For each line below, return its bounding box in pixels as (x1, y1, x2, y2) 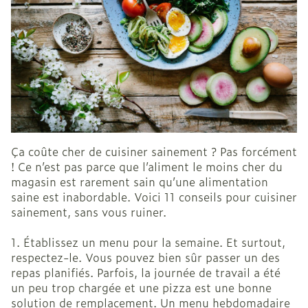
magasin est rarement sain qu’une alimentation (11, 173, 268, 190)
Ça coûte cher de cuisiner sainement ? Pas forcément (11, 143, 297, 160)
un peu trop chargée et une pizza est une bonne (11, 279, 272, 296)
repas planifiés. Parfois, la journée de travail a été (11, 264, 280, 281)
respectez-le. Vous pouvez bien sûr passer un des (11, 249, 280, 266)
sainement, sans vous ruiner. (11, 203, 170, 221)
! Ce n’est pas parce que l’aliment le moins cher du (11, 158, 283, 175)
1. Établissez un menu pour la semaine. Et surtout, (11, 234, 285, 251)
